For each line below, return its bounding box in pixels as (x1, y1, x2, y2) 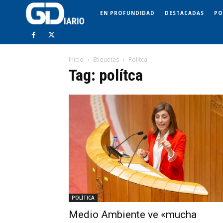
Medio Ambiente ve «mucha (69, 209, 197, 221)
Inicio (69, 55, 84, 64)
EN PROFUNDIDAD (100, 9, 155, 16)
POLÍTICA (72, 194, 95, 202)
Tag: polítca (69, 66, 143, 85)
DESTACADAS (165, 9, 204, 16)
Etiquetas (93, 55, 119, 64)
